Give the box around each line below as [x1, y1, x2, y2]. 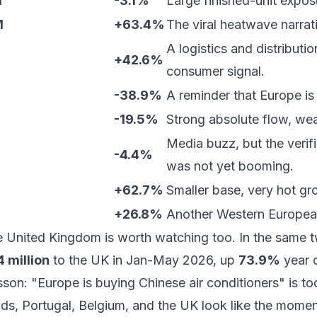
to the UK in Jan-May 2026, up [50, 253, 238, 267]
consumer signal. [166, 64, 265, 79]
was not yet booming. [166, 158, 294, 173]
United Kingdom [6, 230, 101, 245]
